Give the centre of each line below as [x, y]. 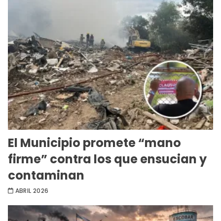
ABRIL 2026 [32, 191]
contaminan [46, 176]
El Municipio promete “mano [94, 143]
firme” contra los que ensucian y [107, 159]
